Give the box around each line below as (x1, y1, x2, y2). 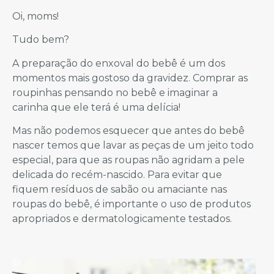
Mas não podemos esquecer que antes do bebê (12, 125, 245, 137)
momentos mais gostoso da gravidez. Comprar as (12, 72, 248, 84)
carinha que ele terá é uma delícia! (12, 101, 180, 113)
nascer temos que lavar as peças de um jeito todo (12, 139, 254, 152)
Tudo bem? (12, 34, 69, 46)
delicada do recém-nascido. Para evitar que (12, 169, 222, 181)
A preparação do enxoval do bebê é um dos (12, 57, 225, 69)
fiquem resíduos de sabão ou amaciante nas (12, 183, 227, 196)
